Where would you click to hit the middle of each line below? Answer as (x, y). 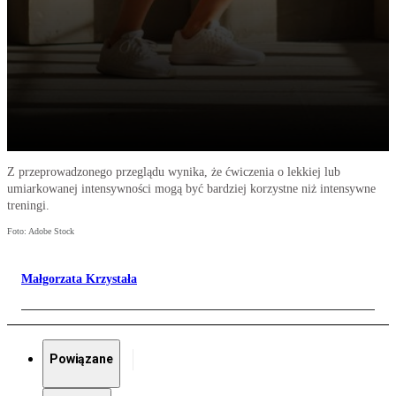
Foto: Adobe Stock (41, 232)
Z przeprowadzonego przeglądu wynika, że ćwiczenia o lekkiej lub (174, 172)
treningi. (28, 206)
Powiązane (81, 359)
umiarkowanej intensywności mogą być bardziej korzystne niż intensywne (191, 189)
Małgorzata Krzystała (79, 279)
